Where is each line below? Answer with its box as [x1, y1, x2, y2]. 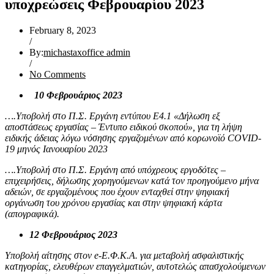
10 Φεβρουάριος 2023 [34, 89, 122, 100]
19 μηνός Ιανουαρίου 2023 [5, 143, 108, 154]
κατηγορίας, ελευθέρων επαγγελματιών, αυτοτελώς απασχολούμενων [5, 261, 265, 272]
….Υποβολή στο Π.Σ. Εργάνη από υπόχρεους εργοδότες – [5, 164, 226, 175]
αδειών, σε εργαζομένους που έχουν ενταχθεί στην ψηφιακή [5, 186, 229, 197]
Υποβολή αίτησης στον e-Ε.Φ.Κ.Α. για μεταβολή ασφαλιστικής [5, 250, 244, 261]
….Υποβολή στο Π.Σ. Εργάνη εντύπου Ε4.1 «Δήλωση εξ [5, 110, 220, 121]
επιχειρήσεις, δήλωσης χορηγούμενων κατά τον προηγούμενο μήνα [5, 175, 259, 186]
